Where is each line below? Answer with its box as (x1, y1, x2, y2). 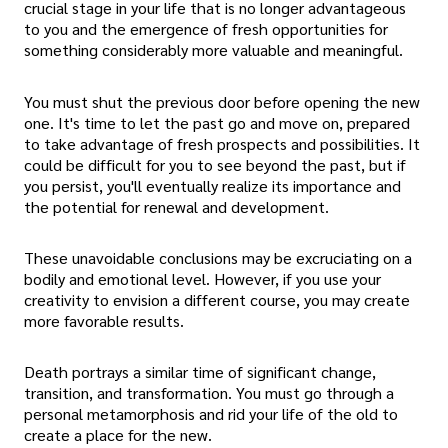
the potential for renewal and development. (24, 195, 329, 217)
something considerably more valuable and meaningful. (24, 39, 403, 61)
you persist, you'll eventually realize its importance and (24, 174, 401, 196)
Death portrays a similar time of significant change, (24, 361, 376, 382)
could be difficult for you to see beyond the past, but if (24, 153, 406, 175)
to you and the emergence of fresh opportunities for (24, 18, 388, 40)
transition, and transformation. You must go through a (24, 382, 394, 403)
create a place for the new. (24, 424, 212, 445)
